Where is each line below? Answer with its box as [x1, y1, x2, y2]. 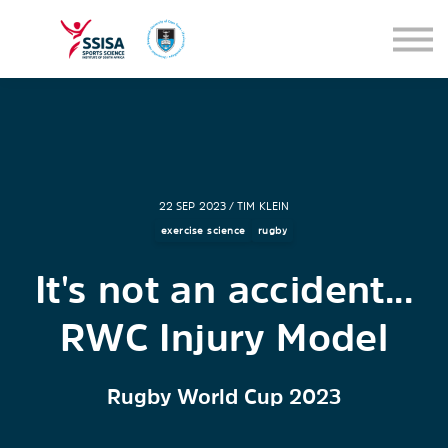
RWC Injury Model [59, 318, 389, 358]
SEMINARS [171, 11, 277, 33]
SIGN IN [184, 81, 264, 103]
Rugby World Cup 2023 [107, 386, 341, 408]
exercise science [160, 225, 246, 237]
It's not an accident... [34, 270, 414, 310]
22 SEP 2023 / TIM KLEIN [159, 200, 289, 212]
